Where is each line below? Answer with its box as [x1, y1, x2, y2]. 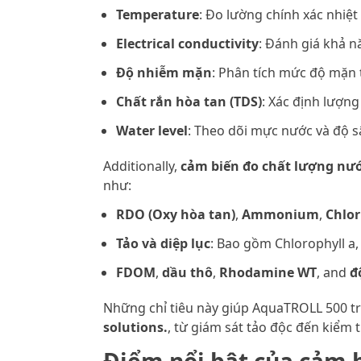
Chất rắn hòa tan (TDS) [116, 93, 262, 111]
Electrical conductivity [116, 35, 259, 53]
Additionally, [103, 157, 180, 176]
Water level [116, 122, 188, 140]
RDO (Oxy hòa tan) [116, 205, 235, 224]
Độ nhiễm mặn [116, 64, 212, 82]
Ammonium [242, 205, 319, 224]
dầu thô [162, 263, 213, 282]
